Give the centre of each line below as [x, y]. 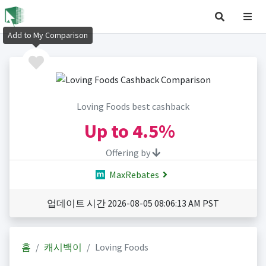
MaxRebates [133, 175]
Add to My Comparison [48, 35]
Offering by [129, 153]
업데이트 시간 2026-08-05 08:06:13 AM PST [133, 203]
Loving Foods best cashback [133, 107]
